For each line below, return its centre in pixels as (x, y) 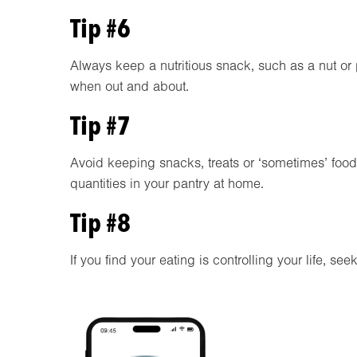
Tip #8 (100, 222)
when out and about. (129, 86)
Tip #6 (100, 28)
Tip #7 (100, 125)
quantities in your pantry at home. (167, 183)
